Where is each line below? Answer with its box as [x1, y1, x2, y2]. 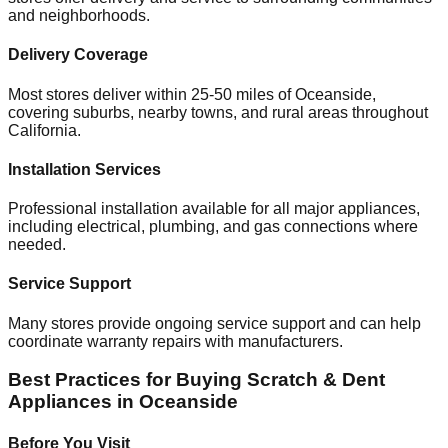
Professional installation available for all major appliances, [8, 200, 420, 218]
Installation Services [8, 160, 161, 178]
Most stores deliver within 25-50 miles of [8, 85, 295, 103]
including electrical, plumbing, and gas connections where [8, 218, 418, 236]
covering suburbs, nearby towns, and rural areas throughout [8, 103, 428, 121]
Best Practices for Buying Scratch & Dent [8, 369, 385, 391]
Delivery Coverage [8, 46, 148, 64]
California [8, 121, 77, 139]
